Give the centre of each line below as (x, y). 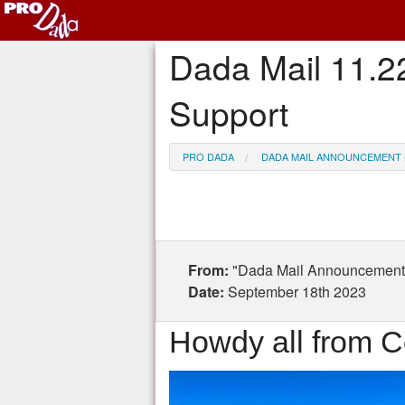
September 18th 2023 (297, 292)
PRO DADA (208, 157)
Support (229, 113)
